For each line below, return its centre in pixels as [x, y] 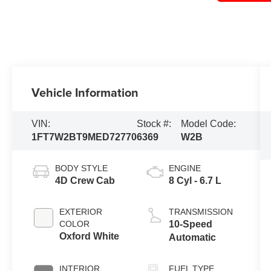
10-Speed [190, 224]
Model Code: [208, 124]
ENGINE [184, 168]
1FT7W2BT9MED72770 [84, 137]
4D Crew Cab [85, 181]
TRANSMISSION [201, 212]
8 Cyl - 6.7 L [195, 181]
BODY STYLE [82, 168]
